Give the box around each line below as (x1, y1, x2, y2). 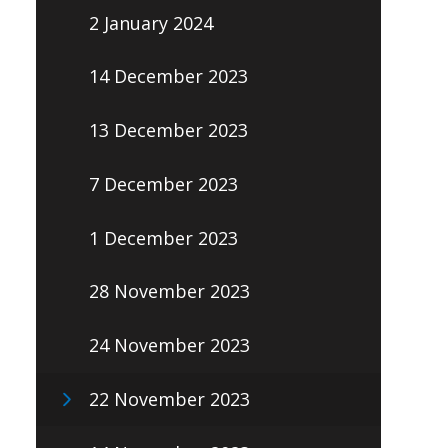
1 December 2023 (88, 225, 238, 250)
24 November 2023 (88, 333, 250, 358)
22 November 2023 (88, 386, 250, 411)
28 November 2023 (88, 279, 250, 304)
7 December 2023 (88, 171, 238, 196)
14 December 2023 (88, 64, 248, 89)
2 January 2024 (88, 10, 213, 35)
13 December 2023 (88, 118, 248, 143)
